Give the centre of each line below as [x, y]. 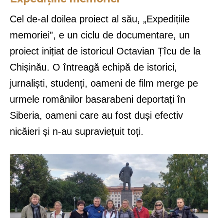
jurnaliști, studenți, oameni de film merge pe [104, 83]
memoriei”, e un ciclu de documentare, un [100, 35]
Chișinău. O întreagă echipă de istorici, [93, 67]
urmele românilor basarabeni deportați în [98, 99]
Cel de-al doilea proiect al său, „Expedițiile [100, 19]
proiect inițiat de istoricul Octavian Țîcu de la [105, 51]
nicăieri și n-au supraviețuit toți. [77, 131]
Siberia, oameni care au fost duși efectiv [96, 115]
